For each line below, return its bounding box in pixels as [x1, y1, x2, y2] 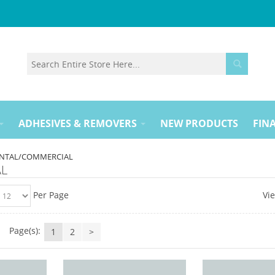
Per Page [33, 189, 69, 201]
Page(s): [9, 225, 41, 237]
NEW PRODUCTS [160, 117, 238, 130]
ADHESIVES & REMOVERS [18, 117, 137, 130]
